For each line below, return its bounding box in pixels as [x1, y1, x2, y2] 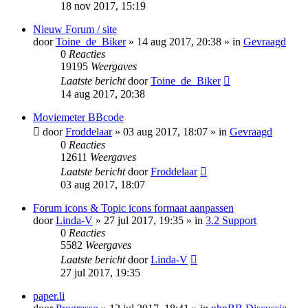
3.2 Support [206, 214, 256, 227]
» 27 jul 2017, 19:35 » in [93, 214, 206, 227]
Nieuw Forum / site [33, 23, 117, 36]
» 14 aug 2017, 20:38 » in [126, 36, 243, 48]
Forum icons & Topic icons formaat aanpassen [33, 202, 234, 214]
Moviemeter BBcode [33, 111, 124, 124]
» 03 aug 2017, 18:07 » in [112, 126, 230, 138]
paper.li [33, 290, 65, 302]
